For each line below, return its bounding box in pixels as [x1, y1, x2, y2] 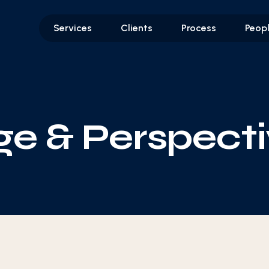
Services [53, 22, 92, 34]
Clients [121, 22, 153, 34]
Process [181, 22, 216, 34]
